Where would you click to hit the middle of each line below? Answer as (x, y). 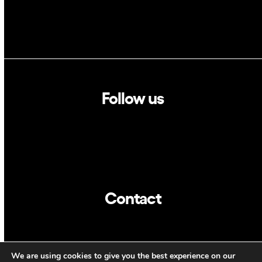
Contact (133, 197)
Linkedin (133, 118)
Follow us (133, 97)
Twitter (133, 144)
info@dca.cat (133, 218)
